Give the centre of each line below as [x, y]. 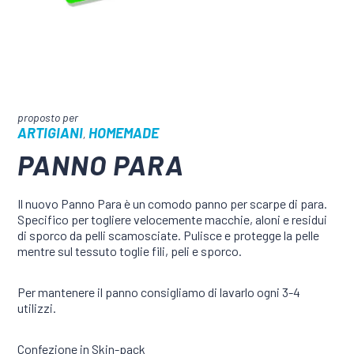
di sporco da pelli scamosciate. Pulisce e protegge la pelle [169, 235]
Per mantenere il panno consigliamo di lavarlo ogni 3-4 [159, 292]
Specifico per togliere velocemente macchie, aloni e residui [173, 219]
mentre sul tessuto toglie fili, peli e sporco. [130, 250]
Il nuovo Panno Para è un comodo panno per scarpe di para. [173, 203]
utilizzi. [37, 307]
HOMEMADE [124, 132]
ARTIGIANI [51, 132]
